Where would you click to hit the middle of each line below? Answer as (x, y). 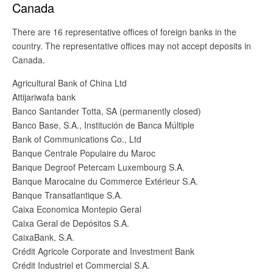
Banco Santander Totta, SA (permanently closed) (107, 111)
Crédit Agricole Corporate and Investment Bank (103, 251)
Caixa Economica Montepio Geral (77, 209)
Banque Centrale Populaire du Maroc (84, 153)
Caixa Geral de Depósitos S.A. (71, 223)
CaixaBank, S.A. (43, 237)
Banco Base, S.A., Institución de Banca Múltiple (103, 125)
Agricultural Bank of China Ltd (69, 83)
